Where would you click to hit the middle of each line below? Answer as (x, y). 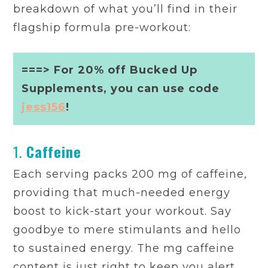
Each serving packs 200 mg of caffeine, (130, 174)
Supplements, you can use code (121, 89)
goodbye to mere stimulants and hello (127, 230)
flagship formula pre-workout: (102, 28)
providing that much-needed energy (122, 193)
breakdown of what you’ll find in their (126, 9)
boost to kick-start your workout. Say (123, 211)
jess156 (44, 107)
